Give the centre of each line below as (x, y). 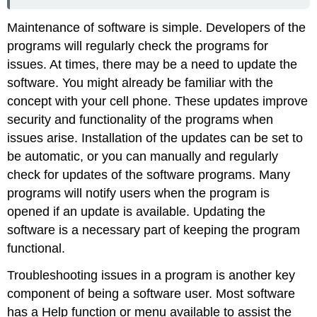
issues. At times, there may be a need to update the (152, 64)
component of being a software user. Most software (151, 294)
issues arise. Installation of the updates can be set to (155, 138)
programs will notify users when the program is (139, 193)
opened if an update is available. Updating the (137, 211)
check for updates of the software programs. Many (149, 174)
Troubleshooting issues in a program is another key (151, 276)
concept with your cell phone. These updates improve (158, 101)
